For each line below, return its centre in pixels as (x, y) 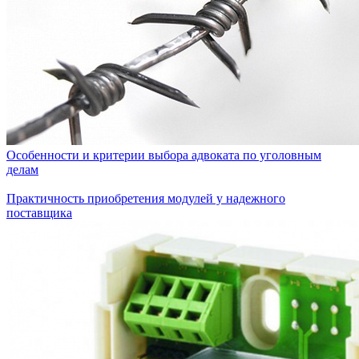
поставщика (39, 213)
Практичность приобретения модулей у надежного (146, 198)
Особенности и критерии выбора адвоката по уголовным (164, 155)
